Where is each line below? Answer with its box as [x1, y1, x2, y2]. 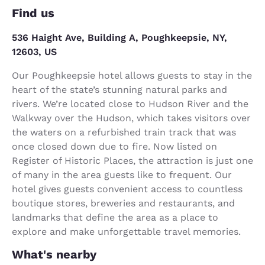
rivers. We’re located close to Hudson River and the [12, 98, 248, 109]
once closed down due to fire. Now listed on [12, 140, 217, 152]
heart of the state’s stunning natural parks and [12, 83, 227, 95]
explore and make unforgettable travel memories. [12, 225, 241, 237]
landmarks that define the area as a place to [12, 211, 218, 223]
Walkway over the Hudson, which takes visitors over [12, 112, 251, 124]
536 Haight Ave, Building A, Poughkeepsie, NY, [12, 31, 227, 43]
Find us [12, 5, 54, 20]
